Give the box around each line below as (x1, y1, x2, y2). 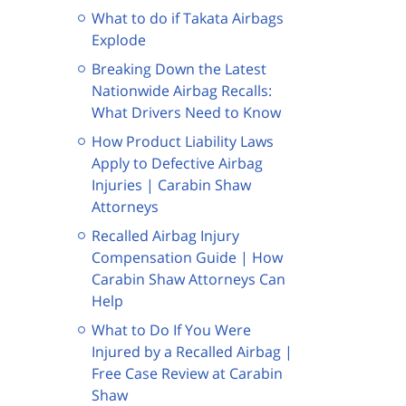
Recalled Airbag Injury (92, 225, 239, 246)
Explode (92, 29, 146, 50)
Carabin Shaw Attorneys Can (92, 268, 285, 289)
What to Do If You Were (92, 319, 251, 340)
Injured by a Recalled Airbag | (92, 341, 293, 362)
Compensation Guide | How (92, 246, 283, 267)
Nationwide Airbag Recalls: (92, 80, 272, 101)
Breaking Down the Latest (92, 58, 266, 79)
